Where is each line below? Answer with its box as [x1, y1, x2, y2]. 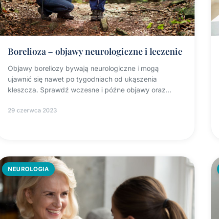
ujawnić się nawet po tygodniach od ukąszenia [8, 75, 157, 84]
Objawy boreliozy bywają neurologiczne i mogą [8, 64, 159, 73]
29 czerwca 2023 [8, 107, 58, 114]
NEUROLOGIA [8, 165, 49, 173]
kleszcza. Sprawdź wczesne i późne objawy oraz [8, 86, 166, 94]
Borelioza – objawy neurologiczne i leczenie [8, 45, 183, 58]
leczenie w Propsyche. [8, 96, 80, 105]
